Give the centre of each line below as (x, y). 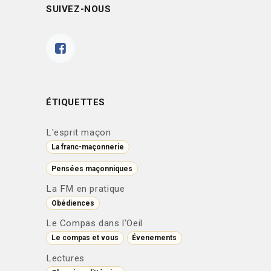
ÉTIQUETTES (76, 102)
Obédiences (73, 203)
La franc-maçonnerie (87, 147)
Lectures (65, 258)
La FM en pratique (86, 188)
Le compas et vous (85, 238)
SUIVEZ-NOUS (79, 9)
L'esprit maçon (79, 132)
